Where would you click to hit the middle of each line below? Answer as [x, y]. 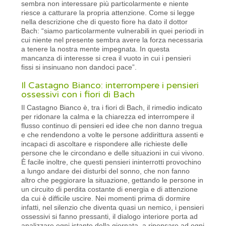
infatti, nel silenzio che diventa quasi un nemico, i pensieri [113, 207]
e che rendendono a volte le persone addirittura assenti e [113, 134]
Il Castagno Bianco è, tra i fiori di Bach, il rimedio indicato [112, 107]
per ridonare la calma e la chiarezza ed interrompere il [108, 116]
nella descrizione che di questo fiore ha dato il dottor [105, 21]
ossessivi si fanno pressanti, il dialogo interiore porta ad [110, 216]
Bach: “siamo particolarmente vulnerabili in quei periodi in [113, 31]
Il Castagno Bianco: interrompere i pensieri [110, 85]
